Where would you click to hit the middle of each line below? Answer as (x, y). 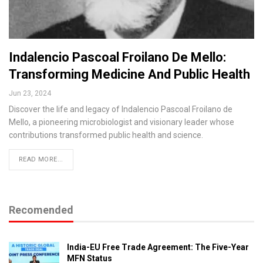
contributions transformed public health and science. (106, 135)
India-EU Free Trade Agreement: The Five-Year (158, 247)
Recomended (41, 210)
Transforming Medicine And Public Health (129, 74)
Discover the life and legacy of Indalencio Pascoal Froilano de (121, 109)
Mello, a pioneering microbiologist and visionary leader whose (122, 122)
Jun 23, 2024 (30, 93)
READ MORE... (41, 159)
